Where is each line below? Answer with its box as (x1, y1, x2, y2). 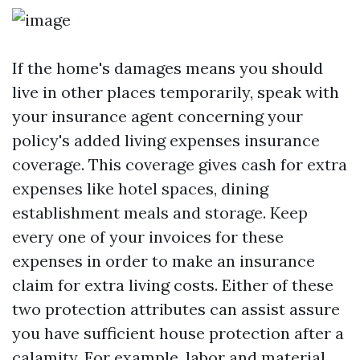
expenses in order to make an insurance (12, 250, 315, 271)
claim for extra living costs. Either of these (12, 274, 333, 295)
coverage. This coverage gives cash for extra (12, 153, 347, 174)
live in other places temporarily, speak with (12, 81, 339, 102)
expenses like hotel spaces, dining (12, 178, 268, 198)
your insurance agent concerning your (12, 105, 303, 126)
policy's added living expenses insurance (12, 129, 320, 150)
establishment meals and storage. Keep (12, 202, 308, 223)
